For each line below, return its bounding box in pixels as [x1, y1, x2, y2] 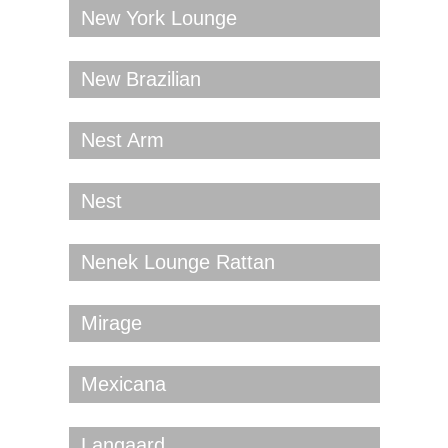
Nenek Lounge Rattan [80, 251, 275, 274]
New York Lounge [80, 7, 237, 30]
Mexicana [80, 373, 166, 396]
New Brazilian [80, 68, 201, 91]
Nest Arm [80, 129, 164, 152]
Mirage [80, 312, 142, 335]
